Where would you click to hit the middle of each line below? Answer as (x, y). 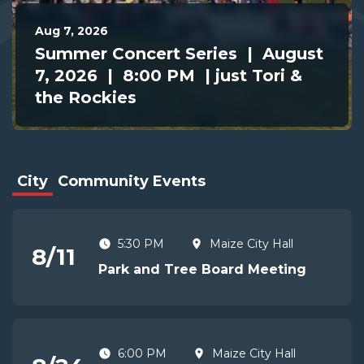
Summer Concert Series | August (179, 54)
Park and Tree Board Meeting (202, 270)
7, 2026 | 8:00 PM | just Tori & (169, 76)
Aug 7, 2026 (71, 31)
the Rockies (86, 98)
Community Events (132, 182)
